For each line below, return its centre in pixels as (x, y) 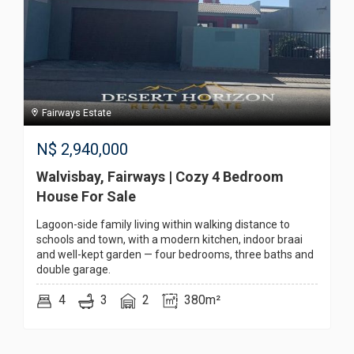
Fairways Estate (75, 113)
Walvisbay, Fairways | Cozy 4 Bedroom (160, 177)
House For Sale (86, 197)
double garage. (73, 270)
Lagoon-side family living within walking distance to (163, 225)
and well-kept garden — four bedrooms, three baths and (175, 255)
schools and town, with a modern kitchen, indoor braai (169, 240)
